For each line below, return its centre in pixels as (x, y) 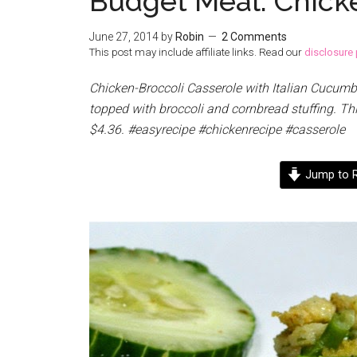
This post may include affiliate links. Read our (197, 52)
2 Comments (254, 37)
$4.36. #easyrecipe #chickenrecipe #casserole (219, 129)
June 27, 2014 (124, 37)
